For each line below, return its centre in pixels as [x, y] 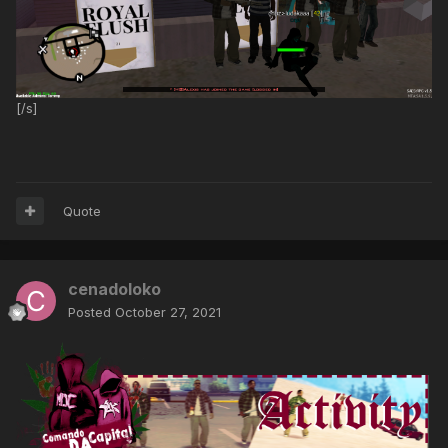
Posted [91, 311]
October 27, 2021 [168, 311]
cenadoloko [114, 288]
